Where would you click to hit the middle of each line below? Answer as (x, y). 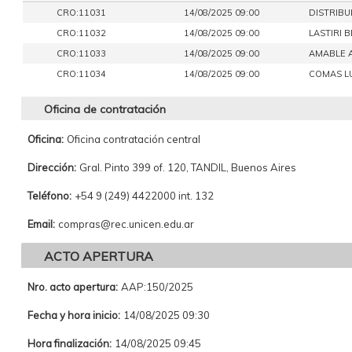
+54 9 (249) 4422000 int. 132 (144, 196)
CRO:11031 (81, 13)
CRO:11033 (81, 53)
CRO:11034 (81, 74)
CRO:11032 (81, 33)
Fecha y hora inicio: (73, 315)
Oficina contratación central (133, 139)
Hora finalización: (69, 343)
